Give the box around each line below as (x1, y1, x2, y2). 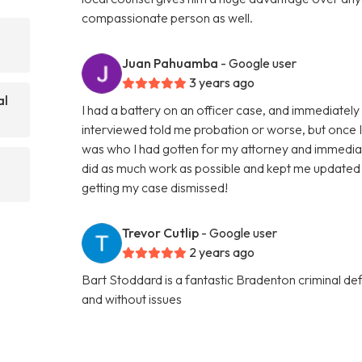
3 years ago (189, 74, 255, 90)
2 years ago (189, 243, 255, 260)
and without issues (82, 290, 183, 307)
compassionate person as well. (82, 9, 254, 26)
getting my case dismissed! (82, 179, 229, 196)
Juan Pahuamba (122, 54, 219, 71)
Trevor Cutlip (122, 224, 200, 241)
